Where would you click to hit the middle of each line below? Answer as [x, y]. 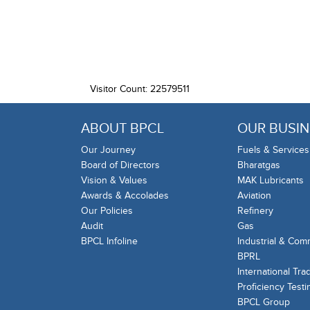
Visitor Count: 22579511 [140, 89]
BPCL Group [264, 302]
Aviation [254, 196]
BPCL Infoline [109, 241]
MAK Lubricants [271, 181]
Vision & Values [114, 181]
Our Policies [107, 211]
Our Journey [108, 150]
